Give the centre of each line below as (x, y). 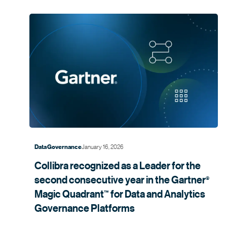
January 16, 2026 (103, 146)
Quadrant (83, 194)
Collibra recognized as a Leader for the (118, 166)
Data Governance (58, 147)
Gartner (188, 180)
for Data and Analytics (157, 194)
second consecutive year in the (103, 180)
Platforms (113, 208)
